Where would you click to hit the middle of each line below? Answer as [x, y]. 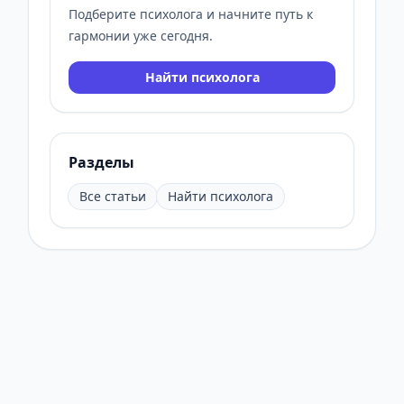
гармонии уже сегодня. [141, 36]
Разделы [101, 163]
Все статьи [113, 197]
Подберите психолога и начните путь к [191, 14]
